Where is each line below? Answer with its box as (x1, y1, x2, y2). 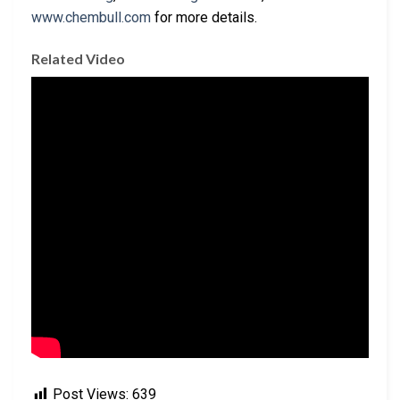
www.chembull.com (31, 9, 151, 27)
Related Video (31, 49, 125, 67)
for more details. (151, 9, 257, 27)
